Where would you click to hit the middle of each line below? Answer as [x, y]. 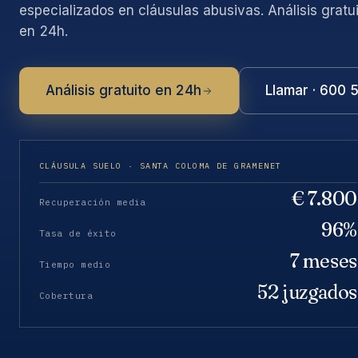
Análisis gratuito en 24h [123, 90]
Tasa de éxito [78, 233]
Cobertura [66, 296]
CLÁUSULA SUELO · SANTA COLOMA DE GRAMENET [161, 166]
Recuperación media [93, 202]
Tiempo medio [75, 265]
